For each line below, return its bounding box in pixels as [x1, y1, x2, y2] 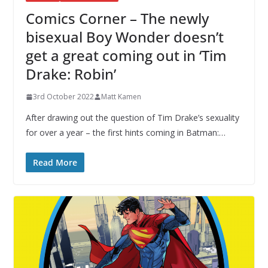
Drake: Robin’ [25, 64, 116, 84]
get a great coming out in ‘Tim [25, 45, 227, 66]
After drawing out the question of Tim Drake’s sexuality [25, 112, 239, 124]
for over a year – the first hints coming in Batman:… [25, 127, 226, 139]
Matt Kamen [100, 92, 141, 102]
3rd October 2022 [32, 92, 94, 102]
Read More [32, 157, 77, 169]
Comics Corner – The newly [25, 8, 209, 29]
